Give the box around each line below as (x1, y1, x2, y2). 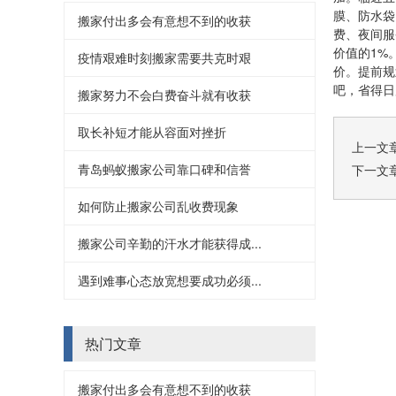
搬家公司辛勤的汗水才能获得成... (78, 233, 262, 252)
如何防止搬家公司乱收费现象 (78, 196, 239, 215)
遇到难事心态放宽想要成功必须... (78, 270, 262, 289)
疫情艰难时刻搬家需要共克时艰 (78, 48, 251, 66)
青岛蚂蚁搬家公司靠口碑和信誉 (78, 159, 251, 178)
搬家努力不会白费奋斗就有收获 (78, 85, 251, 103)
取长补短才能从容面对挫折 (78, 122, 226, 141)
